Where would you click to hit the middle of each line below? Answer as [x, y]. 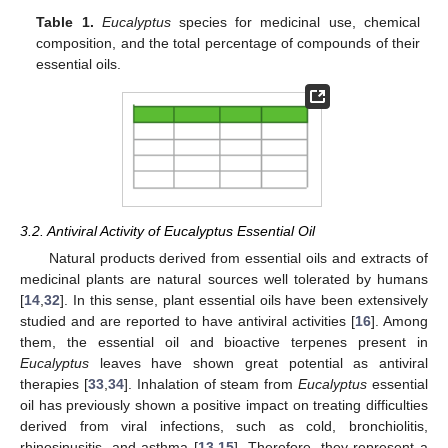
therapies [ [54, 384]
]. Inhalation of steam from [211, 384]
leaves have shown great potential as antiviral [258, 363]
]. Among [399, 321]
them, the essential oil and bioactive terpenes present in [224, 342]
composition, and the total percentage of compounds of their [228, 42]
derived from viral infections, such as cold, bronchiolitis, [224, 426]
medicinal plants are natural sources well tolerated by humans [224, 279]
